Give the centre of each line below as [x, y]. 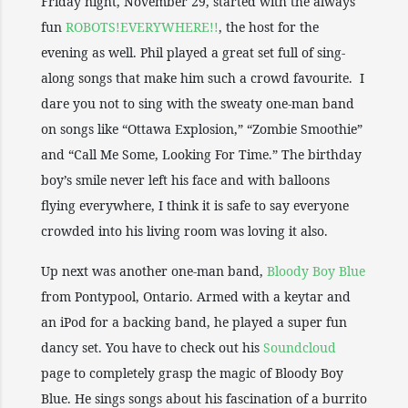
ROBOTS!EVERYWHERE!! [142, 27]
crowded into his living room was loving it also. [184, 231]
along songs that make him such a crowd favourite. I [203, 78]
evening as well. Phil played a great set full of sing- [193, 52]
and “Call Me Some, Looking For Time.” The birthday [201, 154]
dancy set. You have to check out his [152, 347]
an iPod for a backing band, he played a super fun [194, 322]
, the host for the [269, 27]
